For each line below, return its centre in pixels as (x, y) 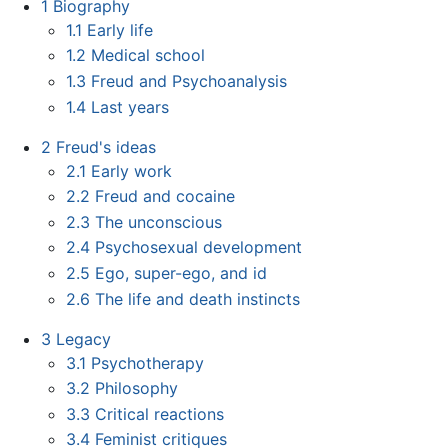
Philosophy (137, 388)
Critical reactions (160, 413)
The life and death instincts (198, 298)
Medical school (148, 55)
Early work (132, 170)
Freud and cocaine (165, 196)
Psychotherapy (148, 362)
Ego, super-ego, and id (181, 272)
